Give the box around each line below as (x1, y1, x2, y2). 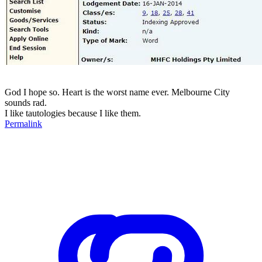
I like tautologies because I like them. (5, 108, 141, 118)
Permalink (5, 118, 42, 129)
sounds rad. (5, 97, 47, 108)
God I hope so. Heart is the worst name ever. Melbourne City (5, 87, 230, 97)
